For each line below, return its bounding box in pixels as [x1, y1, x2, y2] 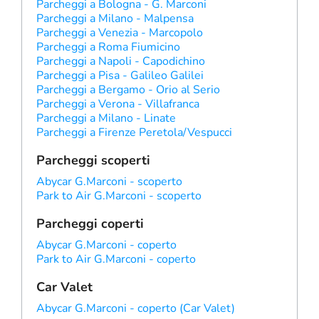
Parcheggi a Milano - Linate [36, 110, 176, 126]
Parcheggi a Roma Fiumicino [36, 38, 180, 55]
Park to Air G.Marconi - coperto [36, 251, 196, 267]
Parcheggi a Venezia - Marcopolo [36, 24, 203, 41]
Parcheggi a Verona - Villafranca [36, 95, 199, 112]
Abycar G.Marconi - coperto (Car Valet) [36, 300, 235, 316]
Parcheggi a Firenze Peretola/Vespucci [36, 124, 232, 140]
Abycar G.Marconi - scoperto [36, 173, 182, 189]
